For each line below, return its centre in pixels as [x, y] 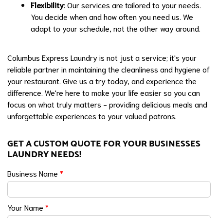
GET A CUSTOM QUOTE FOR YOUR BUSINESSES [104, 144]
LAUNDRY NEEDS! [44, 154]
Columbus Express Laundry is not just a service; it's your [102, 57]
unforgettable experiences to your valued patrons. [92, 116]
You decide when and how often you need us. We [112, 16]
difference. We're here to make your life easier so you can [104, 92]
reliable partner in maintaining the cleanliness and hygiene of [109, 69]
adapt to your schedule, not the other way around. [116, 28]
